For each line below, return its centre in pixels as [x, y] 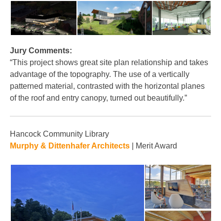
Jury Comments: [41, 51]
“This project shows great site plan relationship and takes [109, 62]
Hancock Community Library [59, 134]
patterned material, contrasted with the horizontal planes [107, 86]
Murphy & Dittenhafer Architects [70, 146]
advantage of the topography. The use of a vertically [100, 74]
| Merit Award [153, 146]
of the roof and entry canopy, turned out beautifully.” [98, 98]
